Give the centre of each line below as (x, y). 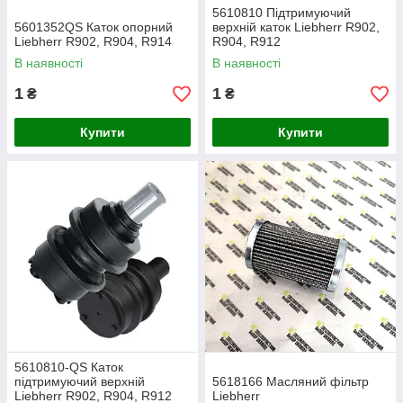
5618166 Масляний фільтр (291, 381)
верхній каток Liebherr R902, (296, 27)
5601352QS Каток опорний (94, 27)
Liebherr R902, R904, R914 (93, 41)
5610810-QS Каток (69, 367)
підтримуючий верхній (80, 381)
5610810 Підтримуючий (282, 13)
